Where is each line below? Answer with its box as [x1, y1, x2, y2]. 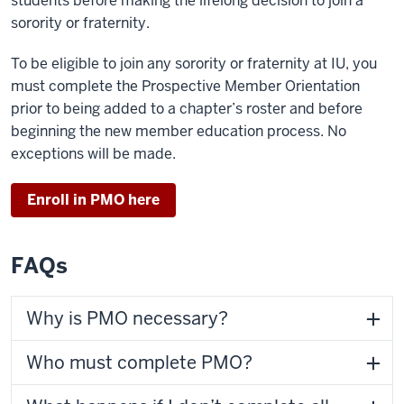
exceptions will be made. [11, 144, 176, 163]
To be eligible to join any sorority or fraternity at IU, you [11, 54, 377, 73]
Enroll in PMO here [27, 190, 160, 209]
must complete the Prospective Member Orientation [11, 77, 360, 96]
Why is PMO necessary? [26, 307, 228, 330]
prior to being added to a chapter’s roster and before [11, 99, 363, 118]
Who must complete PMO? [26, 351, 252, 374]
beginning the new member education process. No [11, 122, 346, 141]
